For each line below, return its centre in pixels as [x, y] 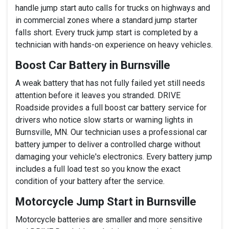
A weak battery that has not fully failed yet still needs [110, 83]
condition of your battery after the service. [90, 181]
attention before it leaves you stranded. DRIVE [98, 95]
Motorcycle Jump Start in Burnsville [106, 201]
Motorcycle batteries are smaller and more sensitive [109, 219]
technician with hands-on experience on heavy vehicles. [114, 44]
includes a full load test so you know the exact [98, 169]
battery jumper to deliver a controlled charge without [108, 144]
